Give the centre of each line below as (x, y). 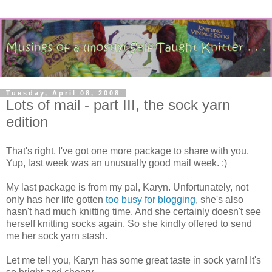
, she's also (219, 199)
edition (27, 122)
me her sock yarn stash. (57, 236)
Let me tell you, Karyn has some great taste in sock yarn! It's (134, 260)
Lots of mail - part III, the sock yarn (118, 105)
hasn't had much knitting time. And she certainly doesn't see (134, 211)
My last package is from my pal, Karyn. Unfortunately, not (127, 187)
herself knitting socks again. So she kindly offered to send (129, 223)
